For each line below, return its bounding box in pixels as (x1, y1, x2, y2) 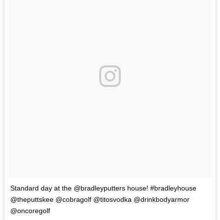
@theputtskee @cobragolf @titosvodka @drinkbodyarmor (10, 195, 190, 203)
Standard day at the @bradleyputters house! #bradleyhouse (10, 184, 196, 192)
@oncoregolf (10, 206, 50, 215)
